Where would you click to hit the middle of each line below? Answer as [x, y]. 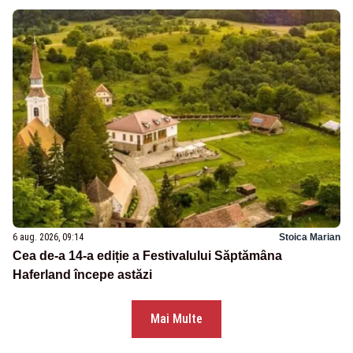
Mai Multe [176, 319]
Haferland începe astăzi [82, 275]
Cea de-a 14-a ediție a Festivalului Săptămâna [147, 256]
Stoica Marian [310, 238]
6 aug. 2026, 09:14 [48, 238]
